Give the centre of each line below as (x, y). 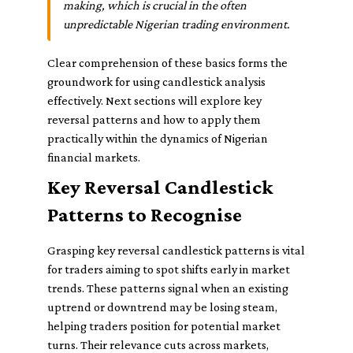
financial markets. (94, 157)
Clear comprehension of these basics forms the (167, 63)
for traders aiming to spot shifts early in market (169, 269)
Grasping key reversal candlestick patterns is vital (176, 250)
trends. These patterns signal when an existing (168, 288)
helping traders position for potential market (164, 326)
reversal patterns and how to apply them (154, 119)
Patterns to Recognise (145, 215)
